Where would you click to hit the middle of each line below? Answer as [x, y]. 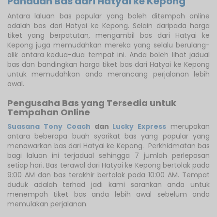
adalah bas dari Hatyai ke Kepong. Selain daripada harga [108, 25]
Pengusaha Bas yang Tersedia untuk [92, 103]
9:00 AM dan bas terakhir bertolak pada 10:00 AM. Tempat [108, 175]
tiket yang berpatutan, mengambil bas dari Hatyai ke [108, 35]
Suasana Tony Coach [49, 126]
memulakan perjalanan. [47, 204]
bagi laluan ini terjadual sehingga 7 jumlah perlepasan [108, 155]
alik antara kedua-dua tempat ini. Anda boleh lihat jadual [108, 54]
